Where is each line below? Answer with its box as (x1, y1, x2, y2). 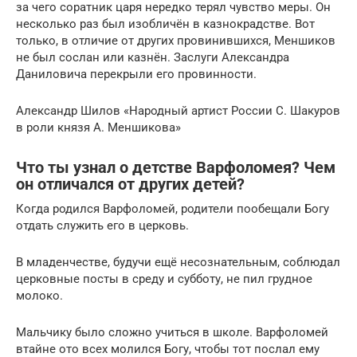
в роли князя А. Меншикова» (16, 120, 181, 135)
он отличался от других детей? (16, 175, 245, 194)
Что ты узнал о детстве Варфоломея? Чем (16, 159, 335, 177)
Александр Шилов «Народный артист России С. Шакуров (16, 103, 340, 118)
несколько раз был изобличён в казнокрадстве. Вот (16, 16, 315, 31)
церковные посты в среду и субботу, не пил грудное (16, 271, 312, 286)
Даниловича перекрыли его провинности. (16, 66, 257, 81)
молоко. (16, 288, 63, 303)
